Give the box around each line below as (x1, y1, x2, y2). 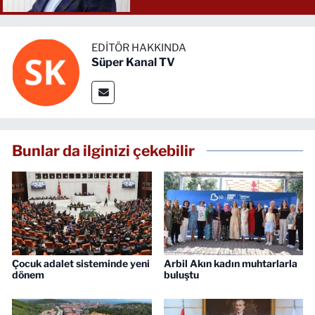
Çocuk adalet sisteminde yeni (12, 257, 150, 270)
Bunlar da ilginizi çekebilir (12, 141, 195, 160)
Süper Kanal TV (91, 56, 175, 70)
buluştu (163, 269, 199, 281)
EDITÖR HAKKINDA (91, 41, 186, 55)
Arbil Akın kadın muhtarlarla (163, 257, 297, 270)
